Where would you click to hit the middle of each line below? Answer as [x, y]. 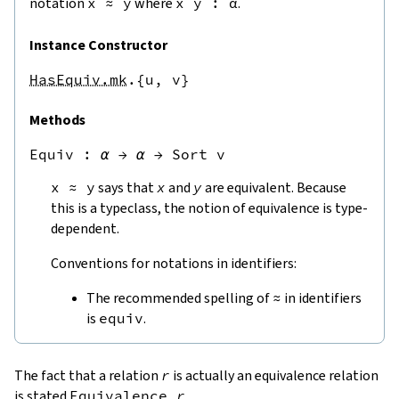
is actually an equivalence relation [274, 375]
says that [126, 187]
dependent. [85, 228]
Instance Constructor [98, 45]
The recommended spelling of [179, 297]
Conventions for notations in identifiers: [174, 263]
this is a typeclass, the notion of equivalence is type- [209, 208]
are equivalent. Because [274, 187]
